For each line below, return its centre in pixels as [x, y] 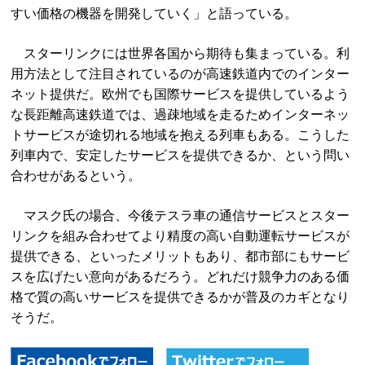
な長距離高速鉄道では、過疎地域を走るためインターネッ [180, 114]
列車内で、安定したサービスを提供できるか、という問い [180, 155]
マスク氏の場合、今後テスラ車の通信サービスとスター [180, 215]
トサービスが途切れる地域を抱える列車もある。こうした [180, 135]
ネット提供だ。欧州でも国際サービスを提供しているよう [180, 94]
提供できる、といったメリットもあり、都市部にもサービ [180, 256]
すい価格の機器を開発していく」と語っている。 [154, 13]
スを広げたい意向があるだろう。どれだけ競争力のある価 [180, 277]
